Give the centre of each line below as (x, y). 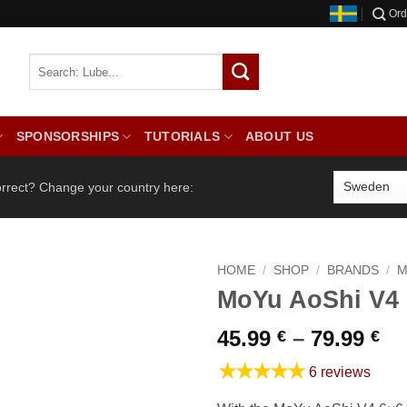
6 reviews (340, 372)
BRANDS (353, 270)
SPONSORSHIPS (68, 136)
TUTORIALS (182, 136)
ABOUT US (279, 136)
